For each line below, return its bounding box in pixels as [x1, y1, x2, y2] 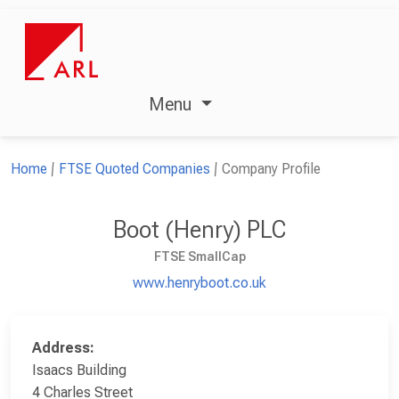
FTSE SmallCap [153, 248, 246, 264]
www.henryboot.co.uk [133, 273, 266, 291]
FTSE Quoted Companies [59, 159, 210, 177]
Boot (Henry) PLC [113, 215, 286, 244]
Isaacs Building [32, 361, 126, 379]
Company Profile [222, 159, 321, 177]
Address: [32, 338, 94, 356]
